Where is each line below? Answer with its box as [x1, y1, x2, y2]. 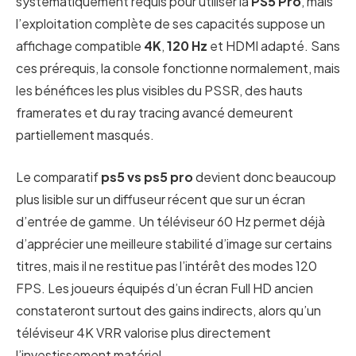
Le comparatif [16, 168, 101, 185]
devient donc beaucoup [193, 168, 336, 185]
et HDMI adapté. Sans [207, 37, 340, 55]
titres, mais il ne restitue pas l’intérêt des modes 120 [16, 257, 317, 274]
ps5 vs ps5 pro [101, 168, 193, 185]
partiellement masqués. [16, 126, 154, 144]
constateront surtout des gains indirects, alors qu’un [16, 301, 321, 319]
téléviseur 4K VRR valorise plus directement [16, 323, 271, 341]
